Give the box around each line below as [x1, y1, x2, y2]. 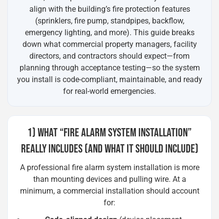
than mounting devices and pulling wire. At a [33, 175, 186, 184]
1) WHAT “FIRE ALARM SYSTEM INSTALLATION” [27, 126, 192, 140]
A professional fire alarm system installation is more [20, 163, 199, 172]
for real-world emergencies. [63, 87, 156, 96]
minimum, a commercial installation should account [20, 186, 199, 196]
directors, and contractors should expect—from [29, 51, 190, 61]
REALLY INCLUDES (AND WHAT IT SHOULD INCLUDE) [21, 142, 198, 156]
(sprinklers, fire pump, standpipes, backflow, [35, 16, 184, 25]
